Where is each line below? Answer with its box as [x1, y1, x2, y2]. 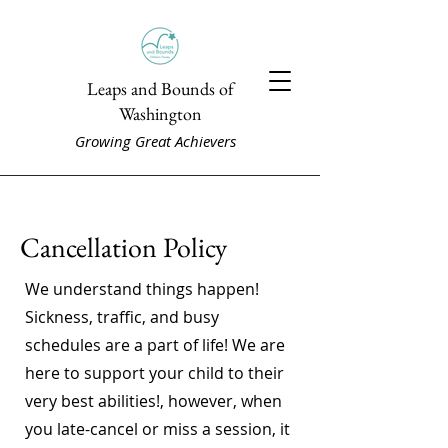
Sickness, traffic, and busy [25, 306, 219, 328]
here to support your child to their [25, 362, 284, 384]
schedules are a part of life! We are [25, 334, 285, 356]
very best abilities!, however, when [25, 390, 282, 412]
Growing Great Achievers [75, 131, 236, 151]
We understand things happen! [25, 278, 259, 300]
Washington [118, 102, 202, 125]
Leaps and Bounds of [86, 77, 234, 100]
